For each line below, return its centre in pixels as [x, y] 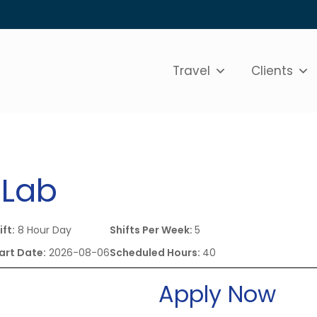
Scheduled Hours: [156, 252]
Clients [272, 70]
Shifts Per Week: [152, 230]
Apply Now [217, 294]
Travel [192, 70]
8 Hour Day [44, 230]
